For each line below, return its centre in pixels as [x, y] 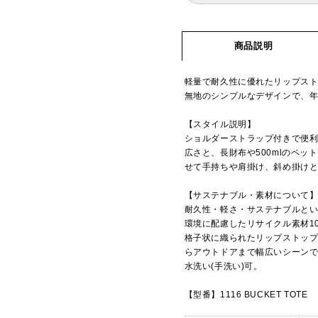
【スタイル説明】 [220, 125]
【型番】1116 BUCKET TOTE [246, 295]
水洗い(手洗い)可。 [223, 267]
